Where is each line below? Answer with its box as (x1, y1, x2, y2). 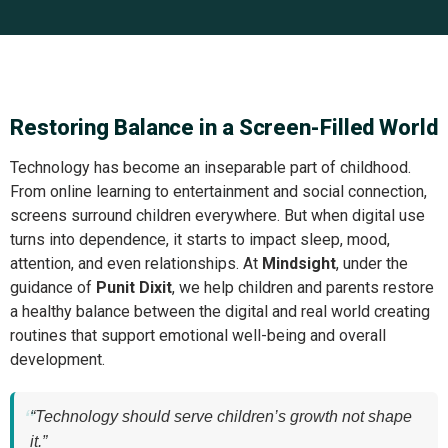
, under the (336, 254, 408, 273)
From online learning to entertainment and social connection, (10, 182, 427, 201)
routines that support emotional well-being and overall (10, 326, 386, 345)
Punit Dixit (96, 278, 172, 297)
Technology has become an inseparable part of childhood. (10, 158, 411, 177)
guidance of (10, 278, 96, 297)
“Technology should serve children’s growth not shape (30, 408, 412, 425)
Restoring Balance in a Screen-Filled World (10, 115, 438, 140)
